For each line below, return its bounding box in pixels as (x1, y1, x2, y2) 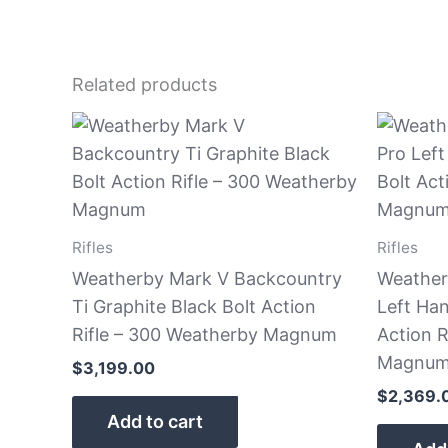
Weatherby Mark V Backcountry (72, 267, 342, 289)
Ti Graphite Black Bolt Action (72, 295, 316, 317)
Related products (72, 74, 217, 96)
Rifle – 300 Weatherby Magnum (72, 323, 337, 345)
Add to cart (107, 410, 203, 432)
